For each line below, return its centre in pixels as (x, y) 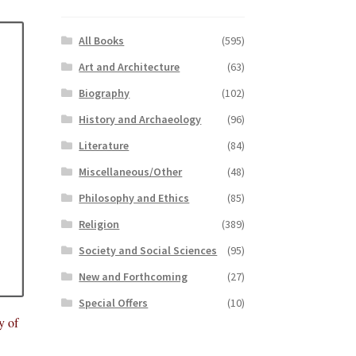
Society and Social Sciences (148, 250)
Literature (104, 145)
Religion (99, 224)
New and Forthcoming (133, 276)
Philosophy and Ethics (134, 197)
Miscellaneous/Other (131, 171)
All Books (102, 40)
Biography (104, 93)
